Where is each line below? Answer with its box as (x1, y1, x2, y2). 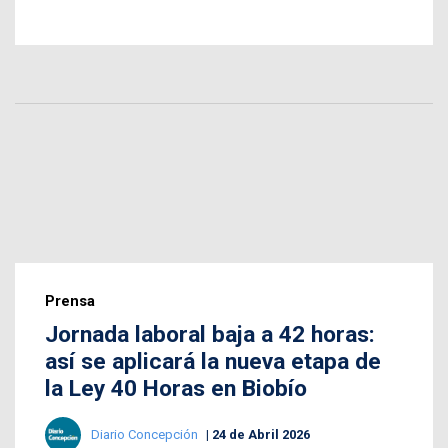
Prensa (45, 291, 95, 310)
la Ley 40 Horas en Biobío (45, 374, 307, 402)
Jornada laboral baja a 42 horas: (45, 320, 375, 348)
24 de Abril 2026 (212, 426, 310, 442)
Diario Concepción (91, 426, 201, 442)
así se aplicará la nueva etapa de (45, 347, 381, 375)
